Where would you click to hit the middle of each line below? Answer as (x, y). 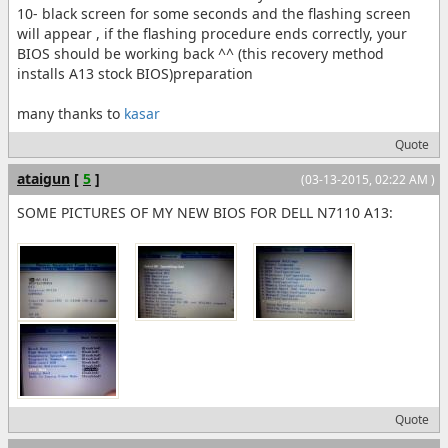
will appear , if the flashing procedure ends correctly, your (212, 33)
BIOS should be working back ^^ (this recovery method (200, 53)
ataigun (43, 178)
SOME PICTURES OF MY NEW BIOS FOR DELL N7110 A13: (205, 212)
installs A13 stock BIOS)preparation (135, 73)
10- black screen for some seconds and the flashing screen (214, 13)
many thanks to (70, 113)
